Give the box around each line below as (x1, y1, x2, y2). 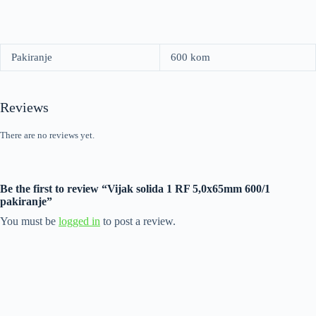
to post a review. (100, 215, 176, 228)
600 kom (171, 51, 210, 63)
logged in (59, 215, 100, 228)
